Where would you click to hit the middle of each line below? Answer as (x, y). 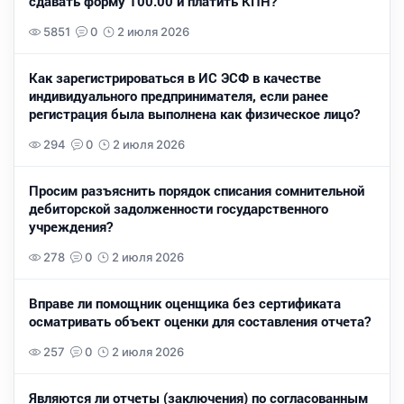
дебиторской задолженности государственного (179, 208)
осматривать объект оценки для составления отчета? (200, 321)
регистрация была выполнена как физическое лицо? (194, 114)
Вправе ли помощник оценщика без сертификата (185, 303)
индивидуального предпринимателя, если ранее (179, 96)
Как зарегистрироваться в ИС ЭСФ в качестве (175, 78)
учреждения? (71, 226)
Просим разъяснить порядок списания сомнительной (197, 190)
